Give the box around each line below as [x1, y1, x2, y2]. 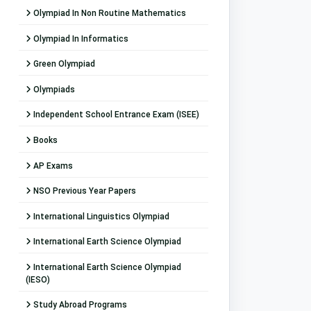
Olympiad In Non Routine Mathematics [31, 8, 186, 19]
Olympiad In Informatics [31, 33, 128, 44]
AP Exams [31, 160, 73, 171]
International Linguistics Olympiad [31, 211, 169, 221]
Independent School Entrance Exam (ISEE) [31, 110, 199, 120]
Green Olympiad [31, 59, 95, 69]
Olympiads [31, 84, 75, 94]
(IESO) [26, 274, 50, 285]
